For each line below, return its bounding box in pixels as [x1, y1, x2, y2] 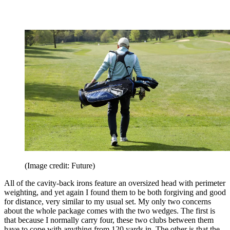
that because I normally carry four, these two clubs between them [4, 215, 214, 224]
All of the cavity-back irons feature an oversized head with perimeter [4, 178, 225, 187]
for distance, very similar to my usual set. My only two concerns [4, 197, 211, 206]
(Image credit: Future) [25, 161, 95, 170]
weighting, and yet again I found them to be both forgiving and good [4, 187, 226, 197]
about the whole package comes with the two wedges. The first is [4, 206, 215, 215]
